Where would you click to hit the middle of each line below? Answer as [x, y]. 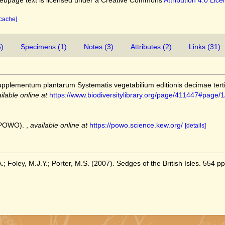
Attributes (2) [151, 47]
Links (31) [205, 47]
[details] [195, 126]
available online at [59, 125]
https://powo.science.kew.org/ [136, 125]
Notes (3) [99, 47]
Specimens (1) [44, 47]
